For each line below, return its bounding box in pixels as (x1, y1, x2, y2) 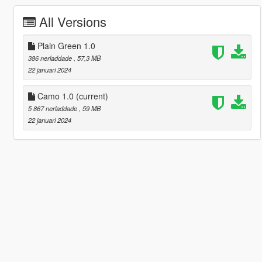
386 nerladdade (27, 53, 74, 63)
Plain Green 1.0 (35, 39, 95, 51)
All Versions (39, 12, 106, 30)
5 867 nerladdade (27, 103, 79, 113)
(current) (75, 89, 108, 102)
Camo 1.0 (35, 89, 76, 102)
